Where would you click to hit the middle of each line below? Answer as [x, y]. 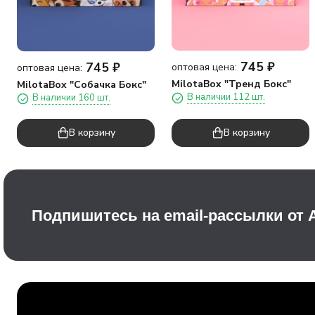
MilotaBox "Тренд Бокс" [231, 84]
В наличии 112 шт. [226, 97]
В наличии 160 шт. [71, 98]
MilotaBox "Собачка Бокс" [82, 85]
